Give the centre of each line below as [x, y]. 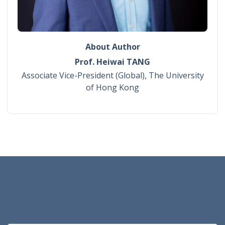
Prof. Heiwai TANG [113, 62]
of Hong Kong [113, 87]
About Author [113, 46]
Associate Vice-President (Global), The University [113, 75]
